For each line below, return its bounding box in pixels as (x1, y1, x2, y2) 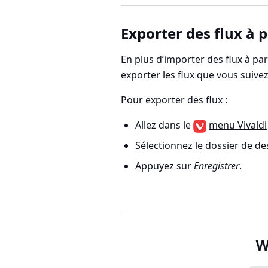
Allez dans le (135, 118, 193, 132)
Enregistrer (194, 159, 239, 172)
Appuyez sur (135, 159, 194, 172)
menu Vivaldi (209, 118, 267, 132)
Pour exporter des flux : (121, 93, 227, 106)
